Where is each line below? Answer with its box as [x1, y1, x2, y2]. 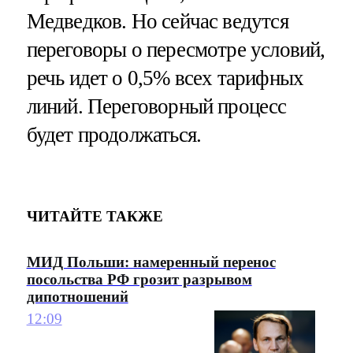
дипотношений [26, 288, 128, 305]
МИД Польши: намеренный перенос [26, 253, 276, 270]
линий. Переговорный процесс [26, 94, 287, 118]
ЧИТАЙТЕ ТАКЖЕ [26, 208, 163, 225]
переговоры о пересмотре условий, [26, 37, 325, 61]
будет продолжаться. [26, 122, 202, 147]
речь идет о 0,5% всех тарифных [26, 65, 304, 90]
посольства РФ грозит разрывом [26, 270, 252, 288]
